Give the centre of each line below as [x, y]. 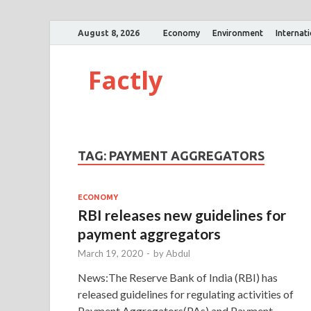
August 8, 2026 [109, 33]
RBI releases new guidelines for [182, 215]
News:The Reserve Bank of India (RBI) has [178, 277]
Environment [238, 33]
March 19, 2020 [110, 253]
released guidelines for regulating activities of [186, 294]
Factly [125, 80]
